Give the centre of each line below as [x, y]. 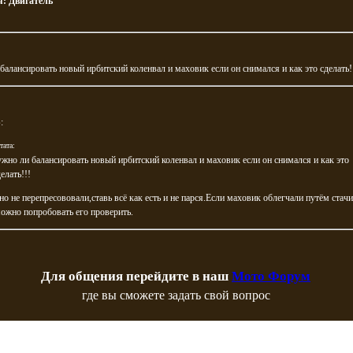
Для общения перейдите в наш [136, 276]
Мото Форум [271, 276]
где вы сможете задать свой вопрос [176, 295]
